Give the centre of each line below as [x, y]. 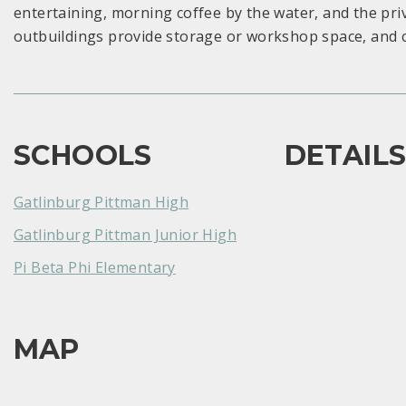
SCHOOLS [83, 155]
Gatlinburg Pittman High [101, 202]
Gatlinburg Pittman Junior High [125, 234]
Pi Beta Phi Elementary [95, 267]
